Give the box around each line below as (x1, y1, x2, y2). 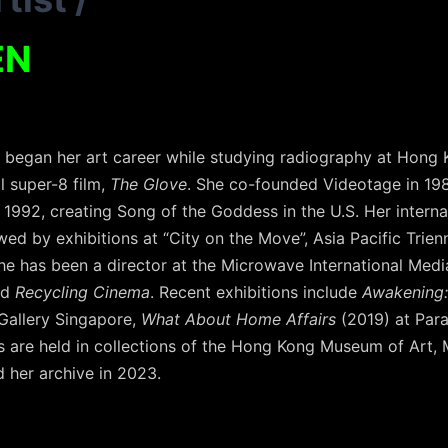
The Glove (110, 174, 187, 195)
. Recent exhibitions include (150, 282, 362, 303)
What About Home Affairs (141, 309, 336, 330)
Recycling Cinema (15, 282, 150, 303)
